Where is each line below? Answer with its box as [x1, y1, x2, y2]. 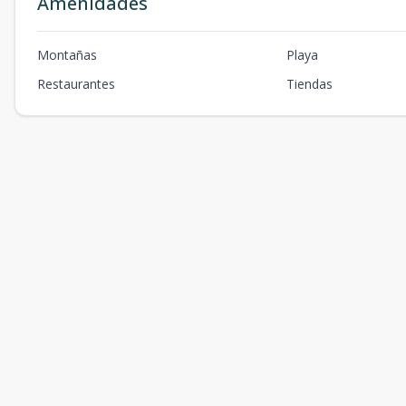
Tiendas [286, 75, 333, 92]
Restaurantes [37, 75, 115, 92]
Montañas [37, 46, 97, 63]
